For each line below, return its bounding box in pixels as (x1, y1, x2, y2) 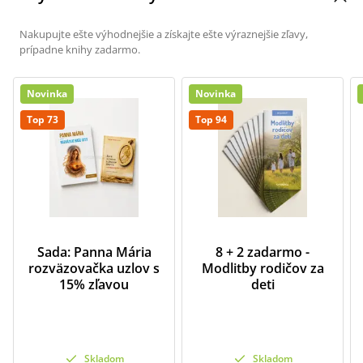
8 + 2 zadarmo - (216, 243, 310, 261)
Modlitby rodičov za (201, 259, 324, 277)
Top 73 (27, 113, 58, 126)
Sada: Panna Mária (36, 243, 152, 261)
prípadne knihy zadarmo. (19, 42, 140, 57)
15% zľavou (59, 275, 129, 293)
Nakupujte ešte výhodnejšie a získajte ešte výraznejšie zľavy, (19, 27, 308, 41)
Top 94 (195, 113, 227, 126)
